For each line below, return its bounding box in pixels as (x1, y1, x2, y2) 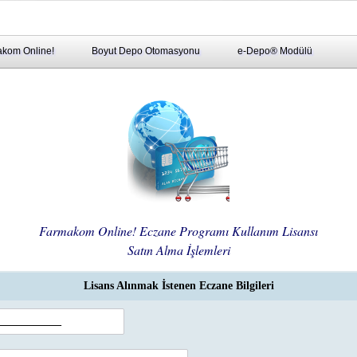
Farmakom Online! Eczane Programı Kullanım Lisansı (39, 222, 318, 239)
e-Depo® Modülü (237, 45, 312, 57)
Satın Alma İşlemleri (127, 241, 230, 258)
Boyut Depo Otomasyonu (92, 45, 200, 57)
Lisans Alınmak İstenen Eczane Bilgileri (83, 280, 274, 292)
